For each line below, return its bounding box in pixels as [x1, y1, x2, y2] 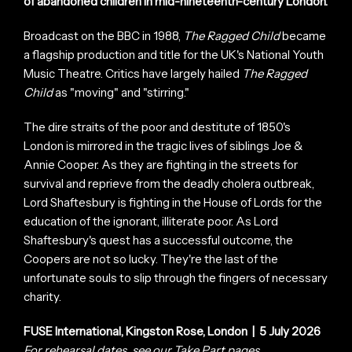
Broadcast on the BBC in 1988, [24, 27, 183, 43]
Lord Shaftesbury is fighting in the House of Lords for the [24, 194, 322, 210]
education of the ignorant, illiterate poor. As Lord [24, 213, 278, 229]
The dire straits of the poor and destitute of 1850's [24, 119, 291, 134]
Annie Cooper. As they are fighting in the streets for [24, 156, 298, 172]
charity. [24, 288, 61, 304]
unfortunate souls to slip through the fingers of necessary [24, 269, 328, 285]
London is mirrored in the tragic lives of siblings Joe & [24, 137, 303, 153]
